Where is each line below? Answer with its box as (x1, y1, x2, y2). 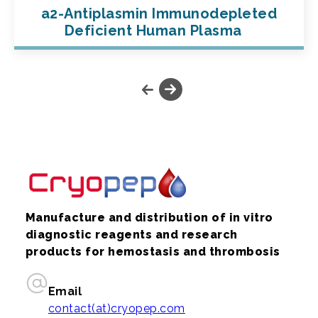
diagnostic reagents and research (25, 228, 238, 242)
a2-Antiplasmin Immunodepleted (40, 5, 278, 23)
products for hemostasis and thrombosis (25, 245, 280, 259)
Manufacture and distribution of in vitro (25, 211, 273, 225)
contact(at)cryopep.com (48, 302, 185, 316)
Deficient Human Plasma (64, 22, 254, 40)
